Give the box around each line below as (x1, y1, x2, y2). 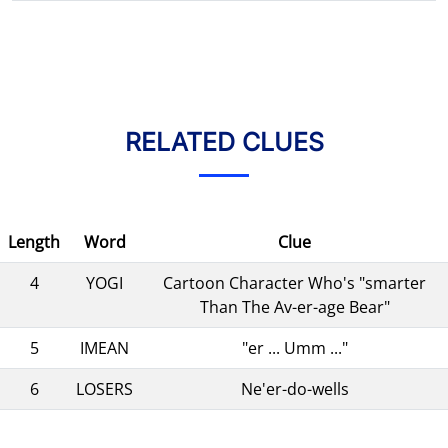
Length (8, 230, 60, 253)
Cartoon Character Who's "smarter (163, 271, 426, 294)
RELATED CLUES (124, 126, 324, 157)
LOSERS (76, 377, 133, 400)
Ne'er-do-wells (240, 377, 349, 400)
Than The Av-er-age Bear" (199, 295, 390, 318)
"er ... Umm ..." (241, 336, 348, 359)
